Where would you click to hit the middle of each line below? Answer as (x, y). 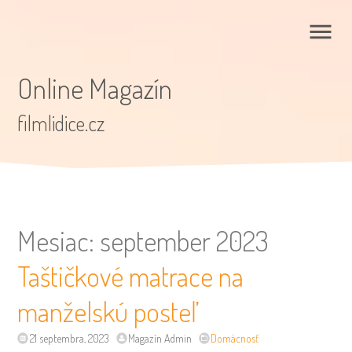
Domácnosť (235, 339)
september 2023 (185, 241)
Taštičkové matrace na (131, 276)
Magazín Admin (159, 339)
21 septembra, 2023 (69, 339)
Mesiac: (59, 241)
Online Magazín (95, 88)
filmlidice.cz (61, 123)
